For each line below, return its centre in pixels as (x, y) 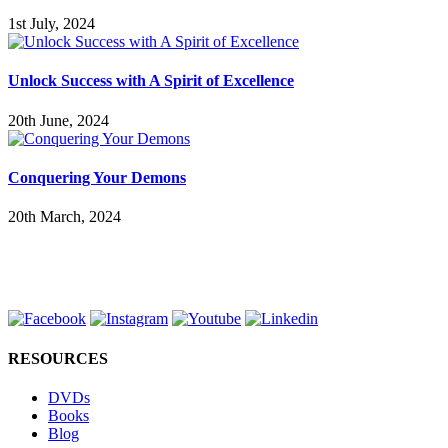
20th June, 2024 (58, 120)
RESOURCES (58, 358)
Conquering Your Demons (97, 177)
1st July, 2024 (51, 24)
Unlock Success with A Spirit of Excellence (151, 81)
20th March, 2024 (64, 217)
